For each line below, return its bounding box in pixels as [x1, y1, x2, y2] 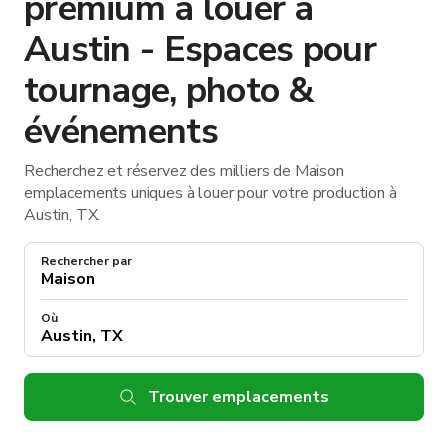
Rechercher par [41, 252, 132, 269]
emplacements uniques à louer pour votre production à [24, 181, 397, 204]
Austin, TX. [24, 203, 101, 226]
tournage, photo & [24, 65, 315, 115]
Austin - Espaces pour [24, 24, 376, 74]
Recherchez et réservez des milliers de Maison [24, 159, 344, 182]
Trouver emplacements [147, 385, 329, 408]
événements [24, 106, 218, 156]
